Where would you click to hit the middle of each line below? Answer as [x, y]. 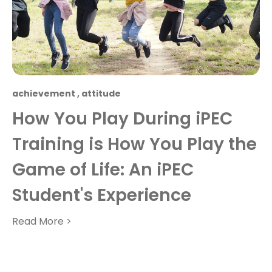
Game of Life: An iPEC [103, 170]
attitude [101, 94]
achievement [44, 94]
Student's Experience [102, 195]
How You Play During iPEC [122, 119]
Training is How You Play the [134, 144]
